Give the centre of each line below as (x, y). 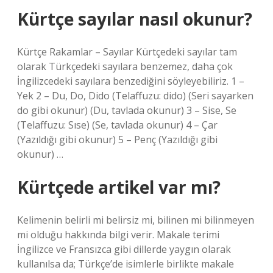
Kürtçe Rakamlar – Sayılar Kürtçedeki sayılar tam (127, 52)
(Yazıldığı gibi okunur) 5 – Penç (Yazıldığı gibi (117, 140)
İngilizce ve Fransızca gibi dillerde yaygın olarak (124, 249)
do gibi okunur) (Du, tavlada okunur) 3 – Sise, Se (127, 110)
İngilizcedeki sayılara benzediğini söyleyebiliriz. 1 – (131, 81)
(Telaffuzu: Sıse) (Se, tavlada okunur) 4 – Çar (117, 125)
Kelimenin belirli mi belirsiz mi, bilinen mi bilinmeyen (136, 220)
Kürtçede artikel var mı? (119, 187)
